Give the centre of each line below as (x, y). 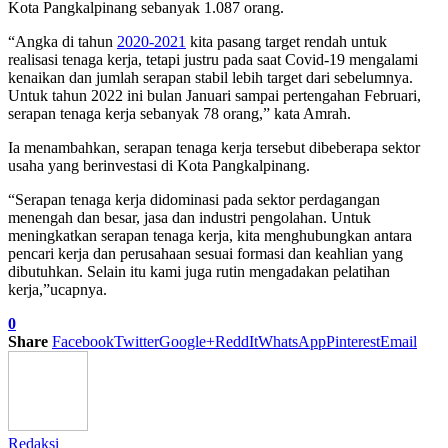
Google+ (187, 341)
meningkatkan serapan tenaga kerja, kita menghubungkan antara (210, 235)
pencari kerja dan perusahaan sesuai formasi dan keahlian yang (205, 253)
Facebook (83, 341)
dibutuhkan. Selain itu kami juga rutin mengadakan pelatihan (199, 271)
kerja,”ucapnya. (57, 289)
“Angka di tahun (62, 41)
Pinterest (353, 341)
